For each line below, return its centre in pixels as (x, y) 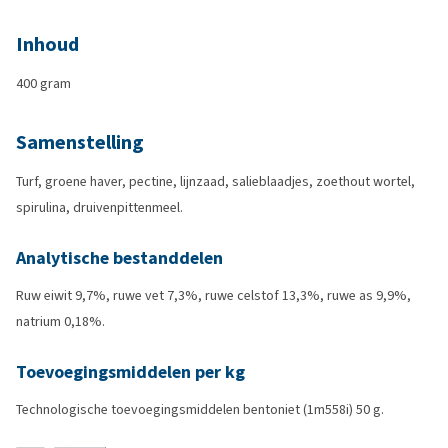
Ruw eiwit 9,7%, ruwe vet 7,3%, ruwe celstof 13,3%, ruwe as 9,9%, (213, 295)
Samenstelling (80, 142)
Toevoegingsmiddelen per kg (130, 372)
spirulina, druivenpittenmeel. (99, 207)
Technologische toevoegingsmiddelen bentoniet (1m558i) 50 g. (200, 409)
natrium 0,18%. (60, 321)
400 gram (43, 83)
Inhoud (47, 44)
